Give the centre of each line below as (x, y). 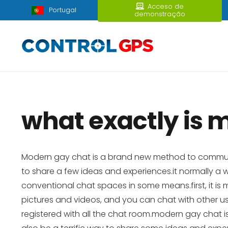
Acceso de (165, 6)
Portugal (63, 10)
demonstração (160, 14)
